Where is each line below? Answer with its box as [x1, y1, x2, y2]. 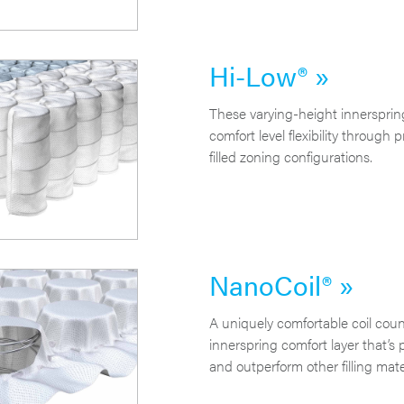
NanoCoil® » [208, 265, 353, 305]
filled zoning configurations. [208, 145, 372, 167]
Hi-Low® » [208, 55, 329, 95]
